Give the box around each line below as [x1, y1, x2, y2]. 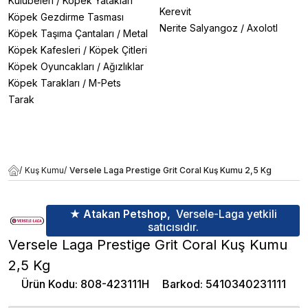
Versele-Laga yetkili [175, 207, 277, 221]
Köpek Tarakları [8, 77, 80, 89]
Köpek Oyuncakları [8, 60, 94, 73]
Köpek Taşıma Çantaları [8, 27, 114, 40]
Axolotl [247, 22, 278, 34]
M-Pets [89, 77, 121, 89]
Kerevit [159, 5, 191, 18]
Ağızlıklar [103, 60, 144, 73]
